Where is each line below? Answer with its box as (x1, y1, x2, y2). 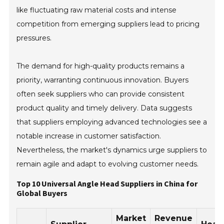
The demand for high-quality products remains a (16, 61, 185, 71)
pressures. (16, 33, 52, 43)
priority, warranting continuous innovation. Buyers (16, 75, 189, 85)
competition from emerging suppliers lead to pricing (16, 19, 200, 29)
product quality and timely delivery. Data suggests (16, 103, 192, 113)
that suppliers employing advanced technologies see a (16, 117, 207, 127)
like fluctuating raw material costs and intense (16, 5, 177, 15)
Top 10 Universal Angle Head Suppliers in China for (16, 178, 198, 189)
